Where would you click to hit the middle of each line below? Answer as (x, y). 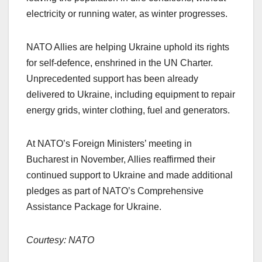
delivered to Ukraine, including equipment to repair (131, 94)
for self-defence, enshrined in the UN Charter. (120, 63)
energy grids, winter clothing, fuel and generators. (128, 110)
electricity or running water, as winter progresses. (127, 13)
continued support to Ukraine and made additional (130, 175)
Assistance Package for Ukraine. (94, 206)
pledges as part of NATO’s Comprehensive (115, 191)
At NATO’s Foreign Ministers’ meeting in (109, 143)
